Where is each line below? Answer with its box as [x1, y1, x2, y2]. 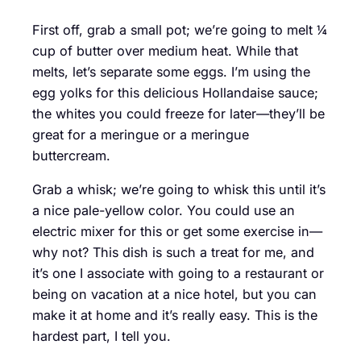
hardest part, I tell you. [32, 328, 171, 345]
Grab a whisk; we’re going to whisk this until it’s [32, 181, 326, 198]
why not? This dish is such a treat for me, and [32, 244, 314, 261]
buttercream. [32, 147, 110, 164]
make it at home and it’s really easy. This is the [32, 307, 317, 324]
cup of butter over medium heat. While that [32, 42, 298, 59]
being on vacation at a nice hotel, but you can [32, 286, 317, 303]
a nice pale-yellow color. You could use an [32, 202, 295, 219]
